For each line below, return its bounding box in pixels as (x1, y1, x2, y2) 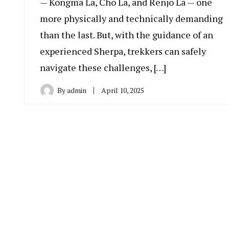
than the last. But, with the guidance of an (40, 29, 213, 41)
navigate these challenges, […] (40, 61, 166, 74)
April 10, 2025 (101, 85, 144, 96)
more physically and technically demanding (40, 12, 223, 25)
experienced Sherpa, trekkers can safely (40, 45, 206, 58)
